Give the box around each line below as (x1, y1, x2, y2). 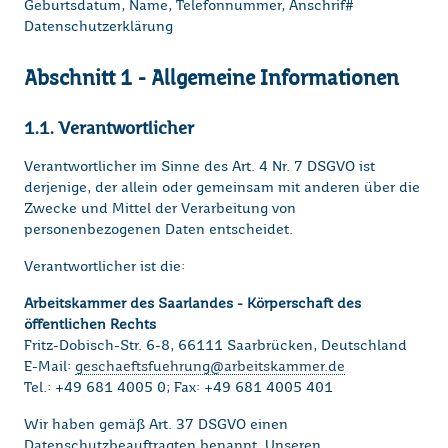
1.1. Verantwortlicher (24, 119, 194, 138)
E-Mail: (24, 360, 75, 375)
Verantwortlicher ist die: (24, 260, 185, 275)
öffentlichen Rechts (24, 318, 156, 333)
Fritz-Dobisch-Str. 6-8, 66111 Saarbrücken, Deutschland (24, 339, 407, 354)
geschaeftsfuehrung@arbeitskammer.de (75, 360, 345, 375)
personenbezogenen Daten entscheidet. (24, 223, 293, 238)
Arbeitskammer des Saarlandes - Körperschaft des (24, 297, 361, 312)
